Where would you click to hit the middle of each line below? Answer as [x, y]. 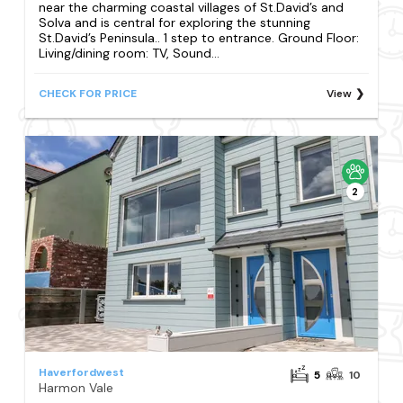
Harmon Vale [76, 387]
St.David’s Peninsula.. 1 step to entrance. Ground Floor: [199, 37]
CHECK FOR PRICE [88, 93]
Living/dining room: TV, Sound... [130, 53]
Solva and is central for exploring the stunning [175, 22]
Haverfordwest [82, 372]
